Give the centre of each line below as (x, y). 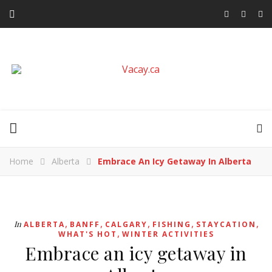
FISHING (172, 224)
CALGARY (126, 224)
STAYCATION (226, 224)
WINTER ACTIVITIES (168, 234)
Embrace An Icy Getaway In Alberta (175, 161)
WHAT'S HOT (87, 234)
